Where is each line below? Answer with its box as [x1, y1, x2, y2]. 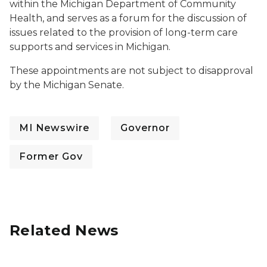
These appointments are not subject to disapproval [10, 65, 253, 76]
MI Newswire [19, 122, 89, 133]
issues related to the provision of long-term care [10, 27, 238, 38]
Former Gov [19, 151, 83, 162]
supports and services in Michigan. [10, 41, 170, 52]
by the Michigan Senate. [10, 79, 124, 91]
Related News [10, 222, 119, 239]
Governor [120, 122, 170, 133]
